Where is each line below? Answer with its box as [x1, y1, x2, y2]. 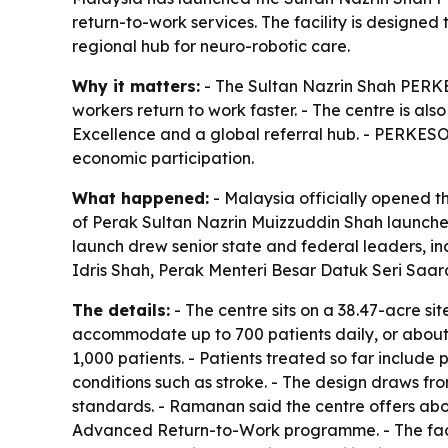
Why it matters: [72, 76, 200, 97]
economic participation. [72, 148, 254, 169]
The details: [72, 300, 170, 321]
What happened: [72, 188, 209, 209]
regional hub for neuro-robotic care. [72, 36, 350, 57]
